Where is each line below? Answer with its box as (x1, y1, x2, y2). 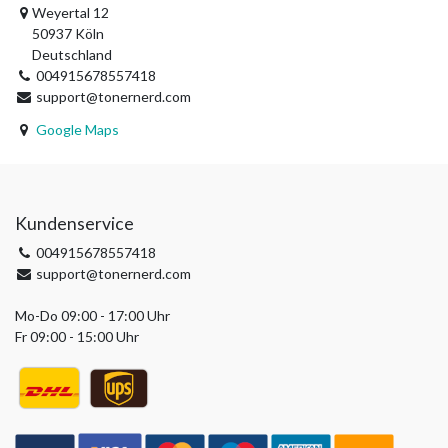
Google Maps (36, 121, 119, 138)
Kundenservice (15, 213, 134, 234)
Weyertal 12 (32, 4, 110, 21)
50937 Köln (32, 25, 105, 42)
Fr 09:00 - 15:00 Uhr (15, 328, 139, 345)
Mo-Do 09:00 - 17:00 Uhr (15, 307, 170, 324)
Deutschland (32, 46, 113, 63)
